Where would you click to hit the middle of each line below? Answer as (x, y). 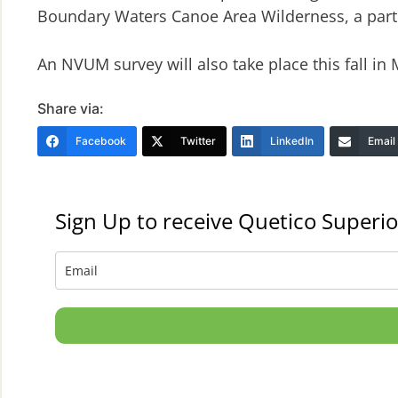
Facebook (101, 141)
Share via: (71, 109)
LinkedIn (292, 141)
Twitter (198, 141)
